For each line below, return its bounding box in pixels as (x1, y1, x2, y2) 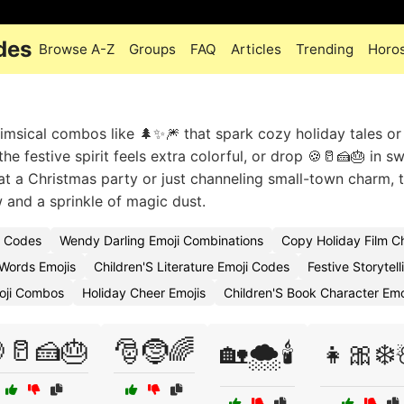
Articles (231, 41, 281, 58)
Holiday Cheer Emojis (82, 285, 206, 300)
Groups (129, 41, 176, 58)
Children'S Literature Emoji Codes (94, 259, 289, 274)
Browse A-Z (39, 41, 115, 58)
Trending (296, 41, 353, 58)
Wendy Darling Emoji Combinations (60, 233, 263, 248)
